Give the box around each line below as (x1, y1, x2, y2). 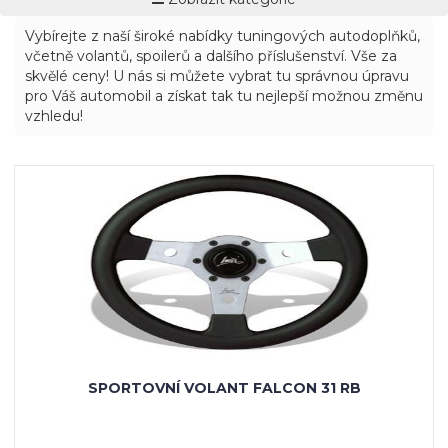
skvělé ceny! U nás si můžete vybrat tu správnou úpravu (25, 67, 409, 85)
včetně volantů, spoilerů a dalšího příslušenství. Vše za (25, 47, 397, 65)
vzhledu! (25, 107, 83, 125)
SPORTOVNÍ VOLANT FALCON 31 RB (87, 379, 361, 397)
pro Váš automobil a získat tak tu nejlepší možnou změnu (25, 87, 423, 105)
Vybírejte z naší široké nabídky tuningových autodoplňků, (25, 27, 420, 45)
